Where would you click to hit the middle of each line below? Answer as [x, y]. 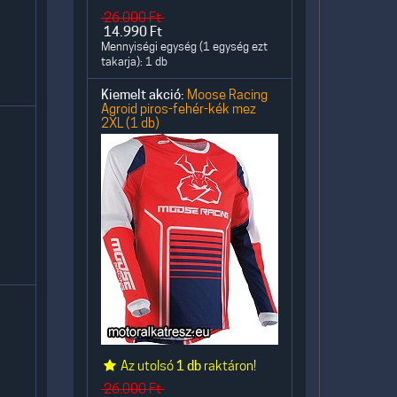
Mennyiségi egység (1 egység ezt [184, 47]
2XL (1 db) [130, 123]
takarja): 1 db [134, 62]
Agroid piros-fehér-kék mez [179, 109]
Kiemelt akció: [143, 95]
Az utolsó [148, 366]
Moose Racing [227, 94]
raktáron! [229, 366]
